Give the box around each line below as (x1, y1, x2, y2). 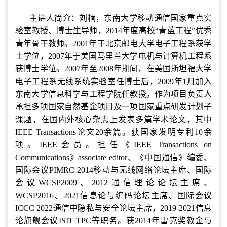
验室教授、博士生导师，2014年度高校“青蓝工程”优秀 (15, 26, 212, 35)
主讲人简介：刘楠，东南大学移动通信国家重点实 (29, 13, 212, 22)
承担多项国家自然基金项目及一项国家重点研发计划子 (15, 102, 212, 111)
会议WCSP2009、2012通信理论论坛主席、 (15, 178, 212, 187)
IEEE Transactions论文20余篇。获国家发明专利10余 (15, 127, 212, 136)
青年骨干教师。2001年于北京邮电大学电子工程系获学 (15, 39, 212, 48)
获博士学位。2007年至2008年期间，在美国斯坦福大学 (15, 64, 212, 73)
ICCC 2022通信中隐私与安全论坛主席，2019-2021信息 (15, 203, 212, 212)
